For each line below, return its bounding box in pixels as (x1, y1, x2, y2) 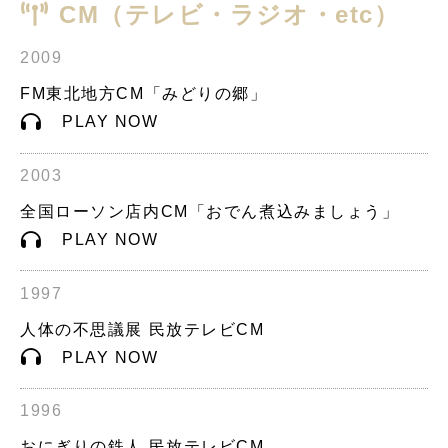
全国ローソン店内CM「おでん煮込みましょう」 (20, 203, 400, 221)
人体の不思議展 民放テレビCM (20, 320, 265, 338)
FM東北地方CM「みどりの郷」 (20, 85, 268, 103)
